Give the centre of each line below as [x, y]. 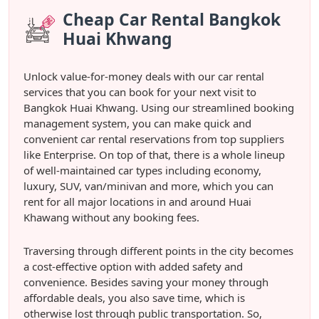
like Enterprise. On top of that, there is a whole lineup [154, 154]
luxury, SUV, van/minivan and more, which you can [148, 185]
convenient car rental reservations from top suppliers [154, 138]
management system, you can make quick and [137, 123]
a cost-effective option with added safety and [133, 266]
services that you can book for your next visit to [140, 91]
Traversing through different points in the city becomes [158, 250]
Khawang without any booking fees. [111, 217]
